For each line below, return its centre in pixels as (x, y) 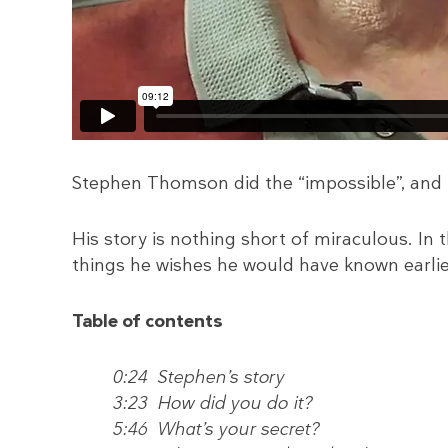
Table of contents (147, 321)
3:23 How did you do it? (207, 403)
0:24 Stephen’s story (193, 377)
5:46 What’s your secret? (210, 429)
